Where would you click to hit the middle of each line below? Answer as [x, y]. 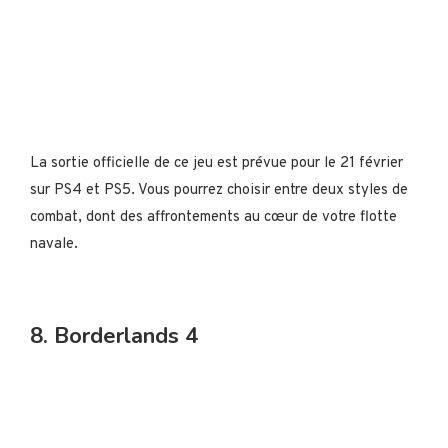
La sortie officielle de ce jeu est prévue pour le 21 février [216, 163]
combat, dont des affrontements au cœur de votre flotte [213, 217]
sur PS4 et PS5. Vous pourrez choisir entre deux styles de [219, 190]
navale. [54, 244]
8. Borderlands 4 [114, 336]
